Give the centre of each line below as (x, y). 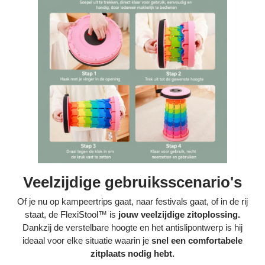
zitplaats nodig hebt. (132, 254)
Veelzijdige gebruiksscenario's (132, 182)
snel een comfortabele (197, 241)
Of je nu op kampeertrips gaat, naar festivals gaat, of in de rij (132, 202)
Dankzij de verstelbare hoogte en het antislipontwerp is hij (132, 228)
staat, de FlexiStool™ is (72, 215)
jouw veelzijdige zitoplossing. (179, 215)
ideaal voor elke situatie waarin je (87, 241)
